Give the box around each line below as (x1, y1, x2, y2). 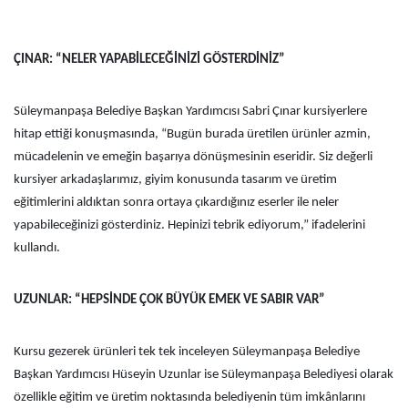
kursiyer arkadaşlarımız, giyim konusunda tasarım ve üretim (14, 173, 337, 187)
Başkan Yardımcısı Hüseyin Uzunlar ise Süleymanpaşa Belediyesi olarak (14, 368, 393, 382)
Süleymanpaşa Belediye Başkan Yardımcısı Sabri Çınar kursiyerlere (14, 105, 367, 118)
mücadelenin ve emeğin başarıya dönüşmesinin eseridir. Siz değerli (14, 150, 372, 164)
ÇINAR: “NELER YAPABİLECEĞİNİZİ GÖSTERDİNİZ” (14, 53, 285, 66)
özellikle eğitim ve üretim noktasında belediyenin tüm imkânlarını (14, 391, 365, 404)
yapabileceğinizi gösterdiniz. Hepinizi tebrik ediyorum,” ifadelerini (14, 219, 365, 232)
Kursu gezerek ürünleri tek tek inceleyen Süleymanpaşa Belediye (14, 345, 360, 359)
